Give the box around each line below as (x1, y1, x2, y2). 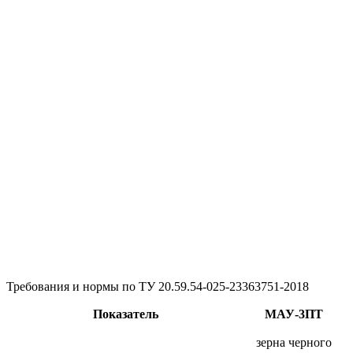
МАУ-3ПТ (265, 307, 323, 321)
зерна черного (256, 335, 332, 349)
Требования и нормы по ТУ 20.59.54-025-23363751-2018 (6, 279, 309, 293)
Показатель (93, 307, 158, 321)
